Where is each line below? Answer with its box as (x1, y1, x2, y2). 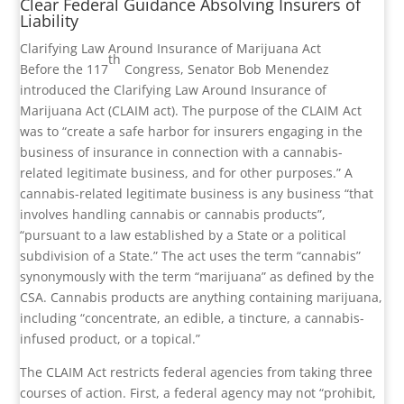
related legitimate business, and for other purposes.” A (20, 164, 353, 182)
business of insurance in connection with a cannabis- (20, 143, 344, 161)
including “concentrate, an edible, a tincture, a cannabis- (20, 309, 365, 327)
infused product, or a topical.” (20, 330, 201, 348)
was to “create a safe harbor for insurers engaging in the (20, 123, 363, 141)
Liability (20, 10, 79, 32)
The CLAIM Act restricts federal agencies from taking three (20, 363, 373, 381)
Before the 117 (20, 60, 109, 78)
